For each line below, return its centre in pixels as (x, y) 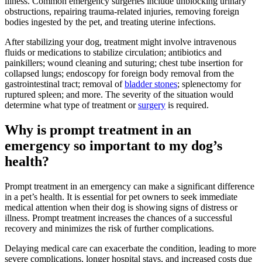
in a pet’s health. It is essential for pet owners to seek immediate (121, 196)
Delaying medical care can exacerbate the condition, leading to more (130, 248)
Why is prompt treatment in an (98, 130)
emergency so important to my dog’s (113, 145)
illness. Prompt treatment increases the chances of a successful (118, 218)
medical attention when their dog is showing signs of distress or (121, 207)
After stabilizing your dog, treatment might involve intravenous (120, 42)
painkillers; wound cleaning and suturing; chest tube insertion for (124, 63)
